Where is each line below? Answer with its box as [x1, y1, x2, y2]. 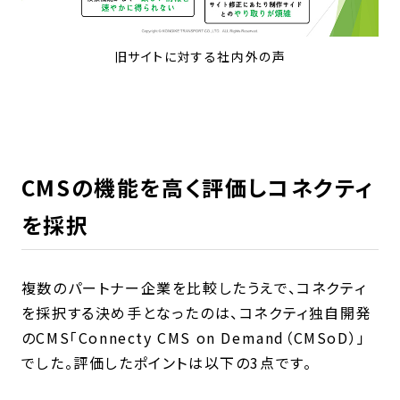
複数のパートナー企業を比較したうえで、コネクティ [21, 277, 367, 299]
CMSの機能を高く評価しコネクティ [21, 171, 374, 204]
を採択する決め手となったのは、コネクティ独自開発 [21, 302, 372, 324]
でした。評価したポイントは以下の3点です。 [21, 352, 312, 374]
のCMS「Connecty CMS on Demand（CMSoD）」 [21, 327, 366, 349]
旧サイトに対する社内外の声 [113, 47, 287, 66]
